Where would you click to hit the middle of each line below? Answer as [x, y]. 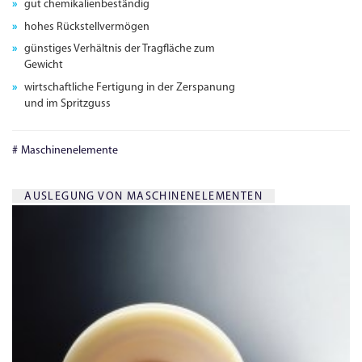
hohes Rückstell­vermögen [87, 27]
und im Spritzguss [68, 103]
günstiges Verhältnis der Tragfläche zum [120, 49]
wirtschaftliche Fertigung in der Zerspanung [130, 87]
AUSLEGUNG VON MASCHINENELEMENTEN [144, 197]
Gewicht [44, 65]
